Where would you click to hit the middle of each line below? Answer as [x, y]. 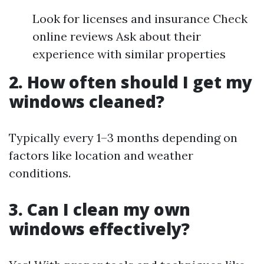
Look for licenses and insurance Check [140, 19]
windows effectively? [99, 229]
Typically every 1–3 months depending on [123, 138]
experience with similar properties [129, 54]
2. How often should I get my [131, 82]
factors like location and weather [101, 155]
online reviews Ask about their [117, 36]
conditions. [40, 173]
